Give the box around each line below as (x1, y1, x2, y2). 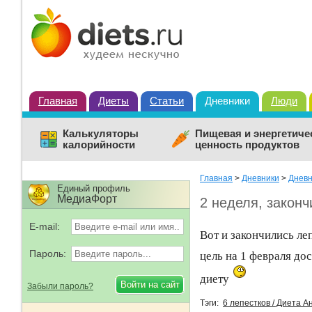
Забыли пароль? (27, 281, 93, 291)
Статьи (150, 95, 184, 107)
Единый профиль (57, 183, 130, 194)
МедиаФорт (57, 193, 117, 205)
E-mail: (29, 221, 60, 232)
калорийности (63, 139, 135, 150)
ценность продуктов (195, 139, 299, 150)
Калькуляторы (63, 127, 139, 139)
